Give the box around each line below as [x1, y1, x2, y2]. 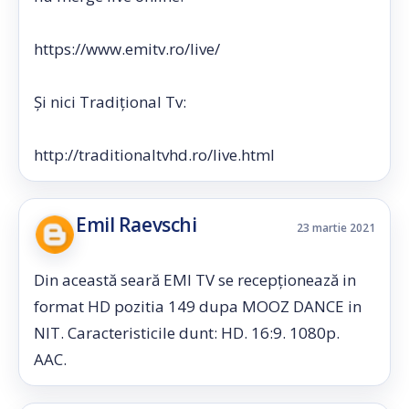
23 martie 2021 [297, 220, 375, 236]
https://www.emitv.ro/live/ [34, 38, 220, 59]
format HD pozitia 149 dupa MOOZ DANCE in [34, 296, 362, 317]
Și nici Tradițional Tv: [34, 91, 186, 112]
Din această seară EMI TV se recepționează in [34, 269, 356, 290]
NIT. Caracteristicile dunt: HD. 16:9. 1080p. [34, 322, 340, 343]
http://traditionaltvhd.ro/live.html [34, 144, 275, 165]
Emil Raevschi [76, 212, 197, 237]
